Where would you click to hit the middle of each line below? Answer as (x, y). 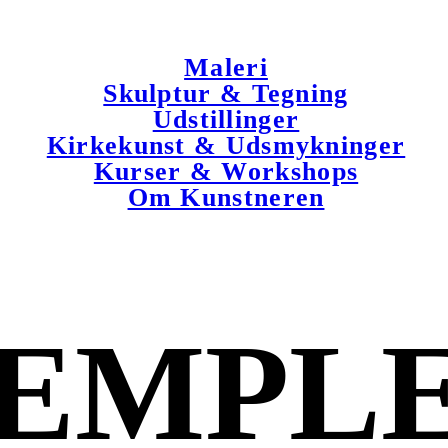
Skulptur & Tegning (226, 93)
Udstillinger (226, 119)
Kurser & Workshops (226, 171)
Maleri (226, 67)
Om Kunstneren (226, 197)
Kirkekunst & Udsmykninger (226, 145)
